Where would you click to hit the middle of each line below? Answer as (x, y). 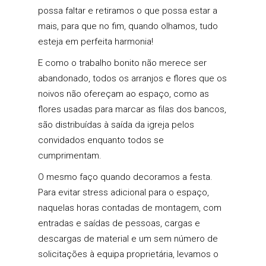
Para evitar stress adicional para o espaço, (123, 193)
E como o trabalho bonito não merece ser (122, 63)
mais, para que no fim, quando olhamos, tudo (128, 26)
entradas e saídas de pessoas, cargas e (119, 224)
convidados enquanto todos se (101, 140)
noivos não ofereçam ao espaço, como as (123, 94)
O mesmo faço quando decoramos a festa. (125, 177)
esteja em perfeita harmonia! (96, 42)
